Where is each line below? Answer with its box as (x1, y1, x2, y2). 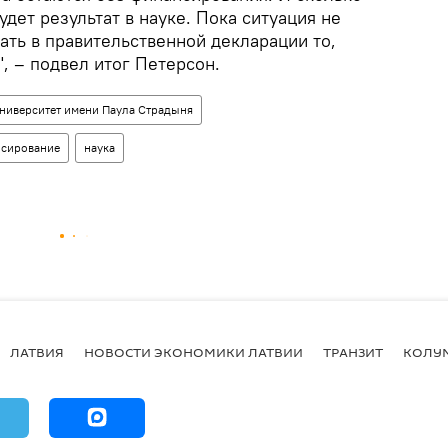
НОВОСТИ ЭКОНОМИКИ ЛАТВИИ (84, 343, 303, 361)
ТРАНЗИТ (323, 343, 383, 361)
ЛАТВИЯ (10, 343, 64, 361)
